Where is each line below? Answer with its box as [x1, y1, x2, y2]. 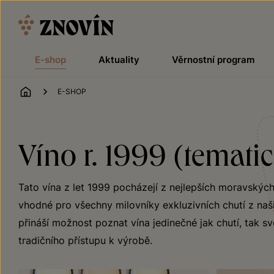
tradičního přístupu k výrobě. [18, 234, 152, 246]
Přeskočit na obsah [1, 2, 90, 15]
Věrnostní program [171, 54, 254, 65]
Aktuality [98, 54, 139, 65]
